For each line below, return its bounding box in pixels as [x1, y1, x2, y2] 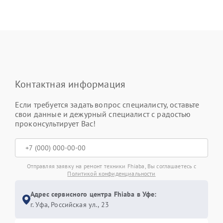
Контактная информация [15, 78, 126, 91]
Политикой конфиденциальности [67, 170, 156, 178]
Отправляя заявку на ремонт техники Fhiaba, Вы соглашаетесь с [26, 162, 197, 170]
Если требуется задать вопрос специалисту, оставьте [15, 100, 200, 110]
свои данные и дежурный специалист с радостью [15, 109, 191, 119]
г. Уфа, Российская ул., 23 [30, 200, 109, 210]
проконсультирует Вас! [15, 118, 96, 129]
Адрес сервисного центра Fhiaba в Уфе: [30, 190, 157, 199]
